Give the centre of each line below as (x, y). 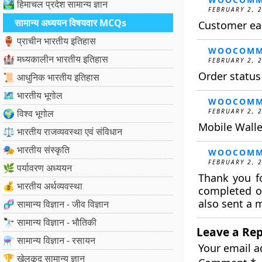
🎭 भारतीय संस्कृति (36, 150)
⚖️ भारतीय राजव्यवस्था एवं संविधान (63, 132)
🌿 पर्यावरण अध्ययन (37, 168)
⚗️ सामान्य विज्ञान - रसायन (49, 240)
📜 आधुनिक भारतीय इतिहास (51, 77)
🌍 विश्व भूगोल (28, 113)
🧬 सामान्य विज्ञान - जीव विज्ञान (56, 204)
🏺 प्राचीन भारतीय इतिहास (49, 41)
